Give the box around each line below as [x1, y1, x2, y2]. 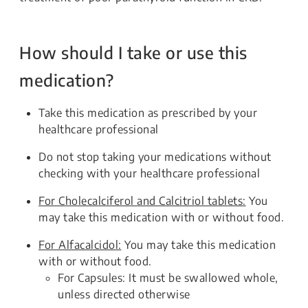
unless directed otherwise [58, 287, 190, 301]
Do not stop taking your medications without [38, 150, 272, 164]
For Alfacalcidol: [38, 238, 122, 252]
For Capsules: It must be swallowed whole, [58, 271, 278, 285]
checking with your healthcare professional [38, 166, 260, 180]
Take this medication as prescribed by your [38, 106, 257, 120]
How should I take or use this [19, 42, 247, 63]
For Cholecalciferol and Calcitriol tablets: [38, 194, 246, 208]
